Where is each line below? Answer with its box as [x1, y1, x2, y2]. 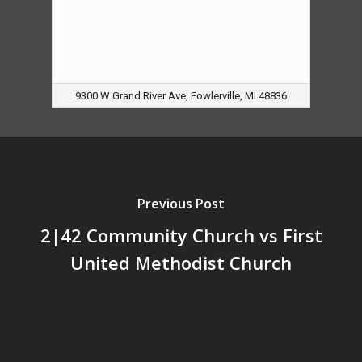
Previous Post [137, 194, 225, 213]
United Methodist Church [70, 250, 292, 275]
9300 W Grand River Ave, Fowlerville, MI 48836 [75, 90, 287, 102]
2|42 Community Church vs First [40, 222, 322, 247]
